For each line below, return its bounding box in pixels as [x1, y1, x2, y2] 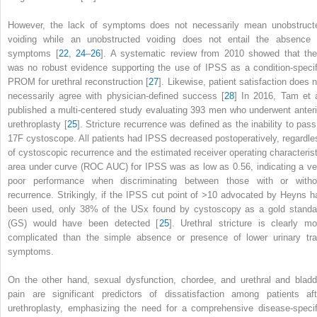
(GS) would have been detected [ [8, 217, 159, 229]
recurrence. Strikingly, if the [8, 189, 126, 200]
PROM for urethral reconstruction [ [8, 76, 149, 87]
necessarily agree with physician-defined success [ [8, 90, 224, 101]
